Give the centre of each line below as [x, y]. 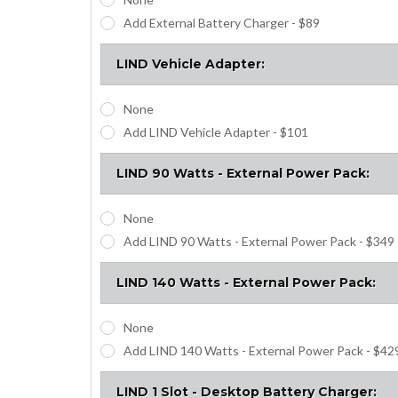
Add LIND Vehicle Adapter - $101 [215, 131]
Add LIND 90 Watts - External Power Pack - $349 [259, 241]
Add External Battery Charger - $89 [221, 22]
